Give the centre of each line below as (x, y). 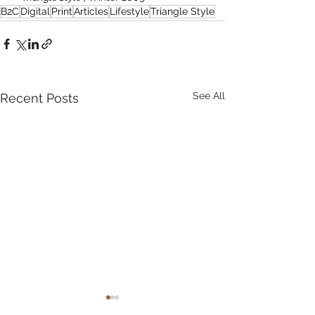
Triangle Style (182, 11)
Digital (35, 11)
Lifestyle (129, 11)
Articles (91, 11)
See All (209, 95)
